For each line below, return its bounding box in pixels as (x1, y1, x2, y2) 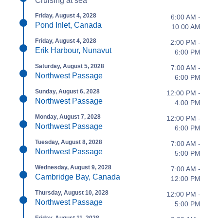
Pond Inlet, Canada (35, 20, 102, 29)
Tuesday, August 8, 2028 (35, 138, 102, 145)
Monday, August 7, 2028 (35, 113, 101, 120)
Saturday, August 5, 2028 (35, 62, 104, 70)
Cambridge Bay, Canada (35, 172, 120, 181)
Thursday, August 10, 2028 (35, 189, 109, 196)
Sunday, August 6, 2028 (35, 88, 100, 95)
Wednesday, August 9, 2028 (35, 163, 111, 171)
